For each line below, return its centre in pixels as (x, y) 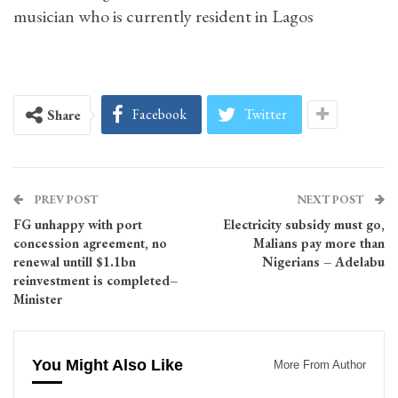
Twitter (266, 114)
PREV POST (65, 199)
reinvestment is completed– (96, 280)
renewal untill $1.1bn (75, 262)
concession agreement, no (90, 243)
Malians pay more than (319, 243)
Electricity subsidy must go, (304, 224)
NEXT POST (331, 199)
